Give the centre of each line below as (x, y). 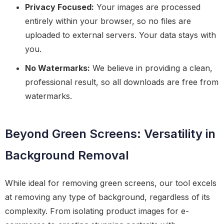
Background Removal (67, 155)
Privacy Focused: (59, 7)
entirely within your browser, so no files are (108, 21)
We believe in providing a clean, (151, 68)
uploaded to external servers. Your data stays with (120, 35)
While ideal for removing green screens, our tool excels (111, 183)
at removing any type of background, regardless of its (107, 197)
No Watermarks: (57, 68)
